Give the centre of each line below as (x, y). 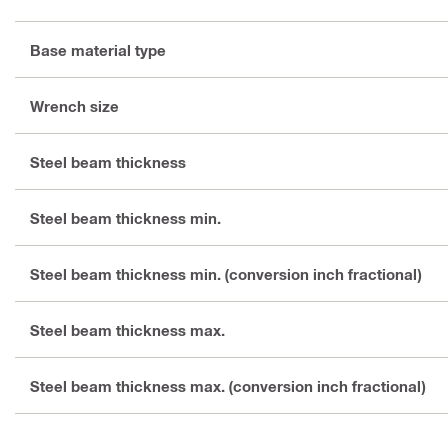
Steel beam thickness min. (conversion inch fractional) (225, 273)
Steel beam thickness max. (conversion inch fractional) (227, 385)
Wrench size (74, 105)
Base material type (98, 49)
